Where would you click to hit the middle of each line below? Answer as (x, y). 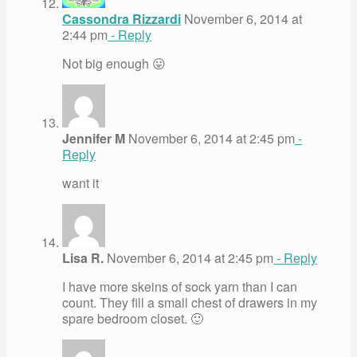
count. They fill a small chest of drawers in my (190, 302)
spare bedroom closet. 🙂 (133, 318)
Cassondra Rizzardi (122, 18)
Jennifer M (94, 138)
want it (80, 182)
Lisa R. (83, 257)
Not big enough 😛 (114, 63)
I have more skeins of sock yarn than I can (180, 286)
